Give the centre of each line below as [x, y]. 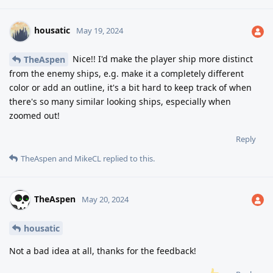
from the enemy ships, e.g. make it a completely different [126, 74]
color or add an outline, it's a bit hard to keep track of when [130, 88]
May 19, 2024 [100, 31]
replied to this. [128, 159]
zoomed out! [34, 116]
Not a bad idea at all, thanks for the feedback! [103, 251]
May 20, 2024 [105, 200]
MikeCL [88, 159]
